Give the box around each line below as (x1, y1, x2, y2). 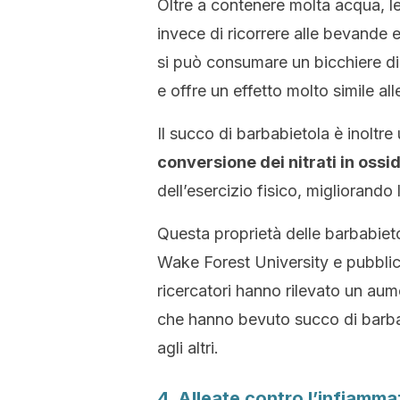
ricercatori (157, 281, 236, 300)
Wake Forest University (157, 253, 329, 271)
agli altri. (157, 338, 219, 357)
